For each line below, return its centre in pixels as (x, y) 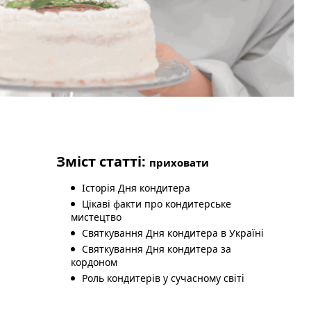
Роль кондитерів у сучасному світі (165, 278)
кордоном (96, 262)
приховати (179, 162)
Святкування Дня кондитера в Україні (175, 233)
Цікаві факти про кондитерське (157, 204)
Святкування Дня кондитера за (157, 249)
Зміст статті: (103, 161)
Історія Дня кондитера (138, 188)
